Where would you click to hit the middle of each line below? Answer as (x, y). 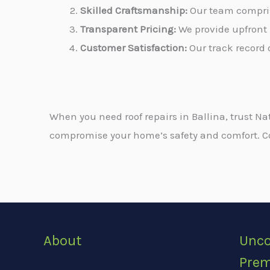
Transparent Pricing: (128, 29)
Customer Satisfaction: (133, 47)
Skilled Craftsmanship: (134, 10)
